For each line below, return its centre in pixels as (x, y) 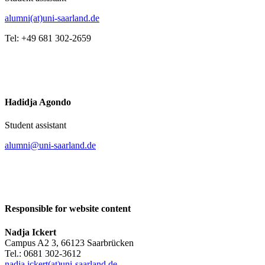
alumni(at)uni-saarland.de (52, 18)
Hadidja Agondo (38, 102)
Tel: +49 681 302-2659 (48, 38)
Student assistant (35, 125)
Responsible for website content (68, 209)
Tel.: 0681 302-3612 (43, 253)
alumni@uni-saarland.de (50, 145)
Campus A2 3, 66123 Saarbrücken (69, 243)
